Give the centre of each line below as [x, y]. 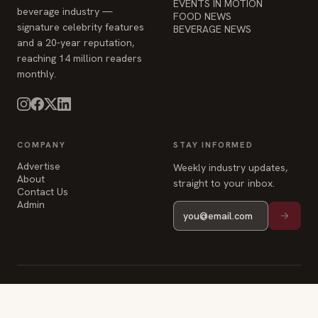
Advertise [39, 166]
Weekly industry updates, [230, 168]
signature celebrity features [81, 27]
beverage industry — [65, 11]
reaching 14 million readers [79, 58]
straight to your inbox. [224, 183]
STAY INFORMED [213, 144]
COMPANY [42, 144]
